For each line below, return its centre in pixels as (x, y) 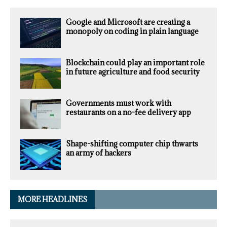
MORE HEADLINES (52, 200)
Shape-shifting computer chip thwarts (132, 144)
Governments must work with (119, 103)
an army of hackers (99, 153)
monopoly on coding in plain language (132, 31)
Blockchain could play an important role (135, 63)
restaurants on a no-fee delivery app (128, 112)
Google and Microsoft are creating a (128, 22)
